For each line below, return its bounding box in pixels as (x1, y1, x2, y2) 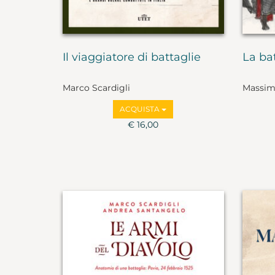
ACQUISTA (120, 104, 162, 114)
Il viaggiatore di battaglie (63, 50, 201, 64)
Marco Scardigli (63, 82, 130, 94)
